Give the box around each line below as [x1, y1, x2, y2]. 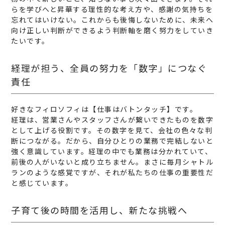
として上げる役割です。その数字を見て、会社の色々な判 [11, 125, 213, 136]
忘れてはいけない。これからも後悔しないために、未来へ [11, 15, 214, 25]
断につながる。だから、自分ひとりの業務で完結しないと [11, 136, 214, 146]
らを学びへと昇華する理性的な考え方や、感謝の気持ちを [11, 4, 213, 15]
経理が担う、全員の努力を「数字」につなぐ [11, 61, 207, 75]
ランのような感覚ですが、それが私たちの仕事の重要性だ [11, 167, 214, 178]
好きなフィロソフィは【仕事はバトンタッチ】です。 [11, 104, 198, 115]
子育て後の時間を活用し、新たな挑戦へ [11, 203, 188, 217]
